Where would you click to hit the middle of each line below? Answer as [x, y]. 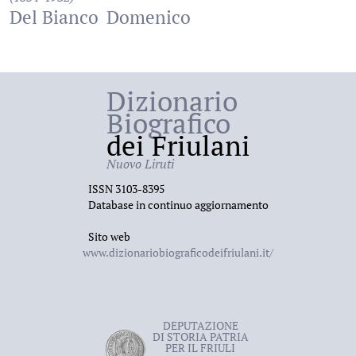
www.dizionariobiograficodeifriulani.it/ [178, 252]
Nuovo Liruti [140, 164]
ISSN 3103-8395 [126, 189]
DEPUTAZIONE [200, 325]
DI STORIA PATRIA [200, 337]
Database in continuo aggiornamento [178, 205]
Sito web [109, 236]
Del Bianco [54, 17]
